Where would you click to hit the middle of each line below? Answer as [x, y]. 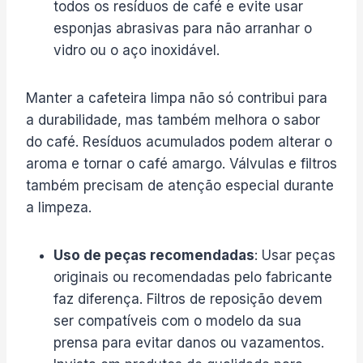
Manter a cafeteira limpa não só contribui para [177, 98]
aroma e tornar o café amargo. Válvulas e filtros [181, 163]
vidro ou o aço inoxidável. [137, 50]
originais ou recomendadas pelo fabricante [193, 277]
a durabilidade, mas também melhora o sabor [173, 120]
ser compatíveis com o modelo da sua [177, 320]
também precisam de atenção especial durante [180, 185]
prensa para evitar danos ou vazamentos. [189, 342]
